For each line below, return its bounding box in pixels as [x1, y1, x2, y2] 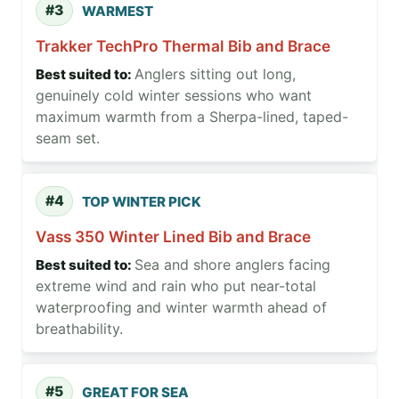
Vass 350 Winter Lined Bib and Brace [36, 227, 311, 247]
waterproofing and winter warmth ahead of [36, 298, 327, 317]
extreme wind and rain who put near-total [36, 277, 316, 296]
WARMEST [82, 2, 153, 20]
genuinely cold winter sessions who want [36, 86, 312, 105]
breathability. [36, 320, 123, 338]
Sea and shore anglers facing [134, 256, 330, 274]
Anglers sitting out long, [134, 65, 296, 84]
